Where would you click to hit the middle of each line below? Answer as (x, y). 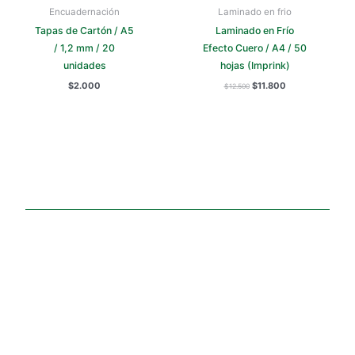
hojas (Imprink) (255, 66)
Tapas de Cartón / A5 (84, 31)
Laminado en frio (255, 11)
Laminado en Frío (255, 31)
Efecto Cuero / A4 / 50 (255, 48)
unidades (84, 66)
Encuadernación (84, 11)
